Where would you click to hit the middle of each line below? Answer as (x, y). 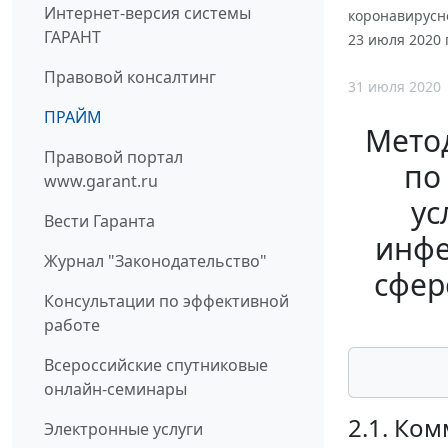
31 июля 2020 (394, 87)
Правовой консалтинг (130, 76)
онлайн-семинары (115, 388)
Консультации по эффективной (166, 300)
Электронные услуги (123, 428)
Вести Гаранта (99, 220)
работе (72, 324)
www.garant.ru (101, 180)
